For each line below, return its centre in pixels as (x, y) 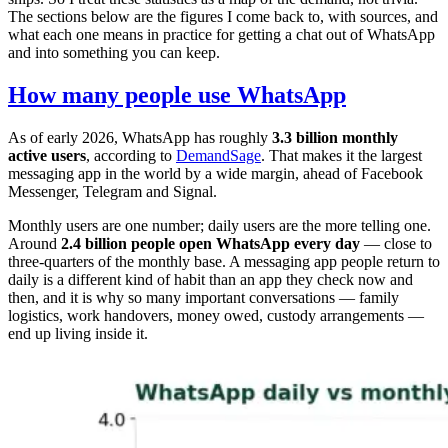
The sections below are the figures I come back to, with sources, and (223, 16)
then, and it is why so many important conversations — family (203, 297)
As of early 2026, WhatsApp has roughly (140, 137)
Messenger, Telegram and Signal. (112, 191)
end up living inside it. (78, 333)
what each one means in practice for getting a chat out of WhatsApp (221, 34)
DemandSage (218, 155)
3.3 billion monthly (335, 137)
